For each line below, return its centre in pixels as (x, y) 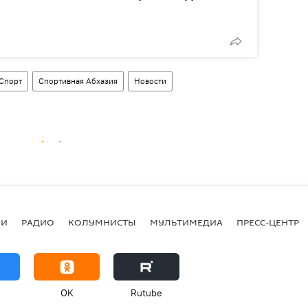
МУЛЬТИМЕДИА (186, 222)
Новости (150, 81)
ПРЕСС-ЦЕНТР (268, 222)
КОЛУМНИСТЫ (102, 222)
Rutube (146, 293)
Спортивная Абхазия (78, 81)
